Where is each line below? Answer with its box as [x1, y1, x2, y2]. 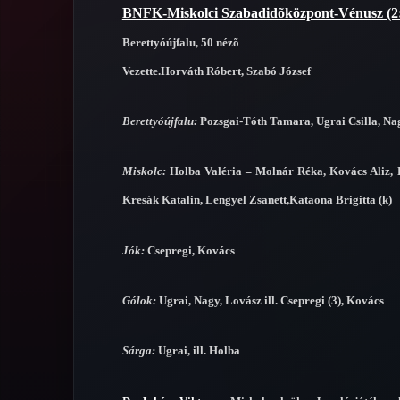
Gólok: [121, 293, 156, 307]
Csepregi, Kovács [144, 243, 235, 257]
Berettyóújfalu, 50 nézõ [121, 35, 239, 49]
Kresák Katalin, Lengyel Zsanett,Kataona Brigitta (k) [121, 193, 392, 207]
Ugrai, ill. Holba [154, 344, 240, 358]
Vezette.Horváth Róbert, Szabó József [121, 63, 311, 78]
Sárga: [121, 344, 155, 358]
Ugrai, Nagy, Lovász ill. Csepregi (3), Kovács [155, 293, 384, 307]
